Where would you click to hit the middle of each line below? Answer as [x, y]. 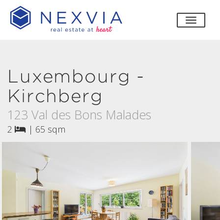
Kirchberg [55, 96]
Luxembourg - [76, 76]
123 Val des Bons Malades [79, 114]
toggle [203, 22]
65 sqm [50, 129]
